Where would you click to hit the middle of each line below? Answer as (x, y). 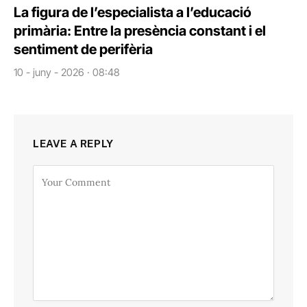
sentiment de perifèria (83, 50)
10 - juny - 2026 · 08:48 (67, 73)
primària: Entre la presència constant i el (140, 31)
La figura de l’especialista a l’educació (133, 13)
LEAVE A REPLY (73, 144)
